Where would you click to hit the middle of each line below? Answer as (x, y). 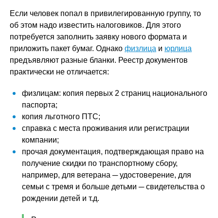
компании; (40, 140)
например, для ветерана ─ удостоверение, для (107, 175)
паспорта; (40, 105)
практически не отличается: (59, 72)
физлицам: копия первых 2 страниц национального (115, 93)
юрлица (178, 48)
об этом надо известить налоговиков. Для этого (95, 25)
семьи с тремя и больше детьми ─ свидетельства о (113, 187)
